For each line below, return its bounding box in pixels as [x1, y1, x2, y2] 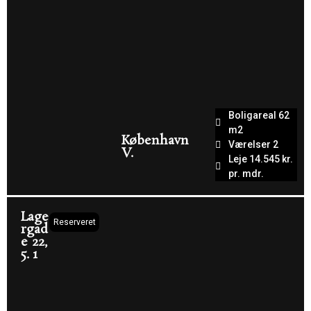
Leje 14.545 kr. [228, 153, 294, 165]
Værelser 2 [228, 139, 279, 150]
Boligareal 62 [228, 110, 290, 121]
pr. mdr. [228, 168, 264, 179]
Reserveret [53, 217, 96, 227]
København [121, 132, 190, 150]
